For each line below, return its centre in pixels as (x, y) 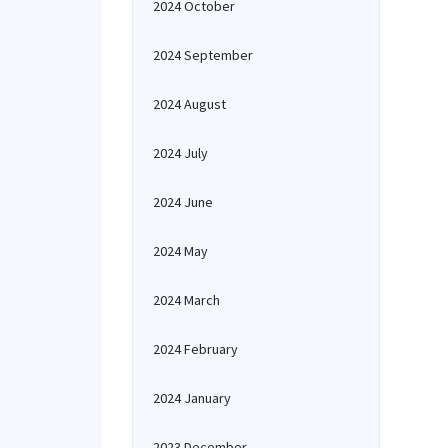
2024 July (180, 153)
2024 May (180, 251)
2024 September (203, 55)
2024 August (189, 104)
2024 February (195, 349)
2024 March (186, 300)
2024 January (192, 398)
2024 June (183, 202)
